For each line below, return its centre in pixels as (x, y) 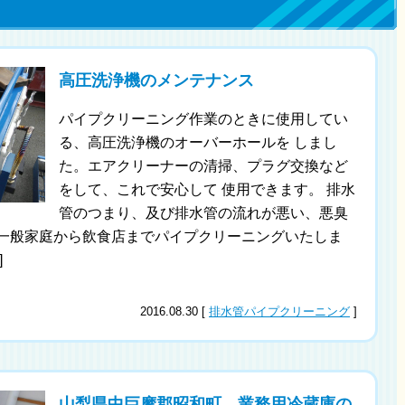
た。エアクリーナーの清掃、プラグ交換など (203, 166)
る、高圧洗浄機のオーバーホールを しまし (198, 143)
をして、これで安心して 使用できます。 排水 (207, 190)
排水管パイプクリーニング (279, 312)
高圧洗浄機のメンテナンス (156, 81)
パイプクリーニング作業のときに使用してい (203, 119)
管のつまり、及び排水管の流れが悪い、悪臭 (203, 213)
